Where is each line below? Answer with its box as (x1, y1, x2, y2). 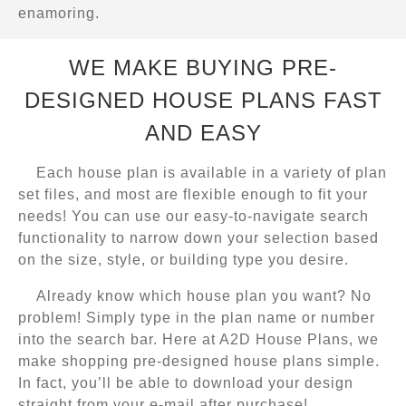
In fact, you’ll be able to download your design (18, 375, 353, 391)
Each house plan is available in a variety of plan (36, 165, 387, 181)
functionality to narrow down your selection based (18, 230, 379, 246)
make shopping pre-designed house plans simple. (18, 353, 380, 370)
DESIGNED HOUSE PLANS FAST (24, 88, 382, 113)
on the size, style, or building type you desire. (18, 252, 349, 268)
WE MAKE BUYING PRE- (69, 55, 337, 81)
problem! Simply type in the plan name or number (18, 310, 375, 326)
